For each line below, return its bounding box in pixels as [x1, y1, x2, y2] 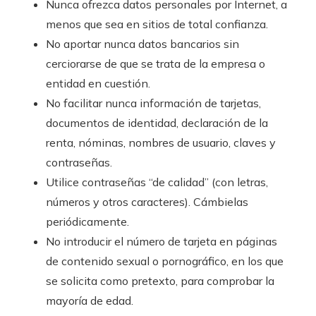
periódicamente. [46, 214, 129, 229]
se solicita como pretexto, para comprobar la [46, 273, 274, 288]
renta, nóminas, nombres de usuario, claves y [46, 135, 276, 150]
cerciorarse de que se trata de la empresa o [46, 56, 265, 71]
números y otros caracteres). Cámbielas [46, 194, 248, 209]
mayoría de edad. [46, 293, 133, 308]
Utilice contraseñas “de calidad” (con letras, [46, 174, 268, 189]
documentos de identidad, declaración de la [46, 115, 268, 130]
